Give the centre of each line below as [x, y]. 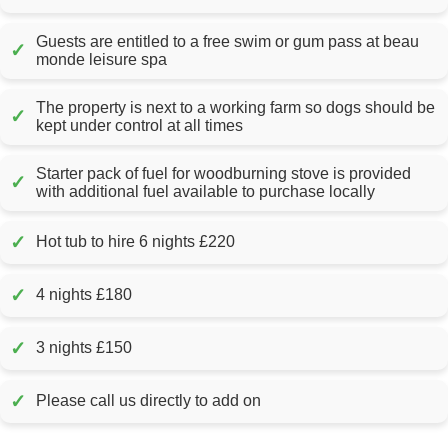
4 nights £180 [84, 295]
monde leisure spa [101, 59]
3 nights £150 [84, 348]
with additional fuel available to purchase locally [205, 191]
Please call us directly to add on [148, 401]
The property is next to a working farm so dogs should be [235, 107]
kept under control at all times [139, 125]
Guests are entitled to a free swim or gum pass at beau [227, 41]
